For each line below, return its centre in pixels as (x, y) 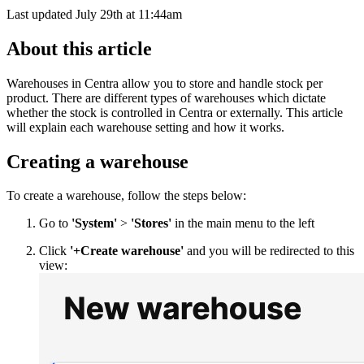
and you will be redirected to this (269, 251)
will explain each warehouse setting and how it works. (145, 127)
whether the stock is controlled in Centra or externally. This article (175, 112)
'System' (94, 223)
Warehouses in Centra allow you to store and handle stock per (165, 83)
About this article (79, 48)
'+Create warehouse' (127, 251)
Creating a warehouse (97, 161)
